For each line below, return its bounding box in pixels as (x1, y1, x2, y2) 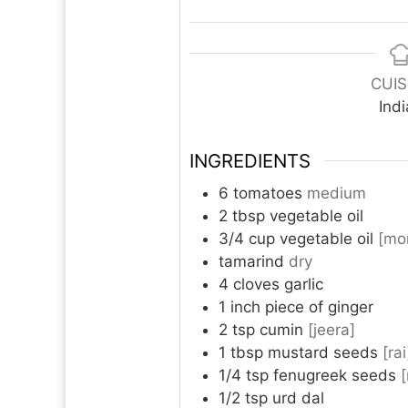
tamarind (219, 252, 284, 271)
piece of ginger (265, 298, 373, 317)
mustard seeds (268, 343, 378, 362)
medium (307, 184, 366, 203)
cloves (233, 275, 280, 294)
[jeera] (308, 321, 355, 340)
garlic (284, 275, 323, 294)
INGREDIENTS (189, 148, 311, 172)
